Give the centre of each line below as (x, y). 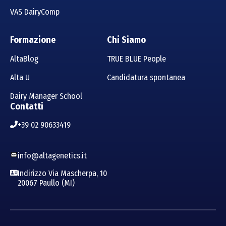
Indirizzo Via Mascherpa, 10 (62, 173)
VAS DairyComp (35, 12)
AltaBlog (24, 59)
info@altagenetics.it (52, 155)
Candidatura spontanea (146, 77)
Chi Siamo (126, 40)
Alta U (20, 77)
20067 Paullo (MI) (46, 183)
